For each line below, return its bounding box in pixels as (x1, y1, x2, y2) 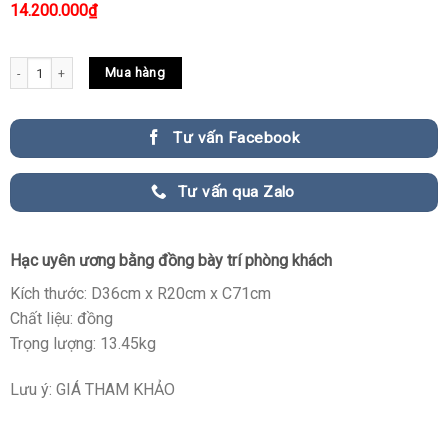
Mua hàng (105, 65, 166, 81)
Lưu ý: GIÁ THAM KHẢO (9, 380, 175, 400)
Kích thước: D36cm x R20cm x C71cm (9, 284, 271, 304)
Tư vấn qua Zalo (177, 183, 295, 202)
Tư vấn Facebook (173, 128, 300, 147)
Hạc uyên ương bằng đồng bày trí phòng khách (9, 251, 332, 271)
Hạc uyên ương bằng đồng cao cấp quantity (9, 59, 240, 74)
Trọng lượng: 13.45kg (9, 334, 156, 354)
